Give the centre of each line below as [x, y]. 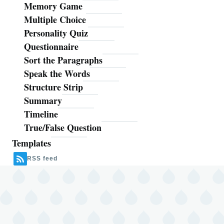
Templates [31, 143]
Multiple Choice [55, 20]
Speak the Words [57, 74]
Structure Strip [53, 87]
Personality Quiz [56, 33]
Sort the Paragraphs [63, 60]
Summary [43, 101]
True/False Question [63, 128]
